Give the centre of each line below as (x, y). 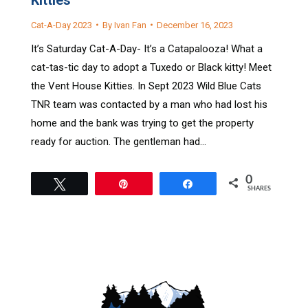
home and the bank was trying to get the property (142, 123)
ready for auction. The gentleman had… (119, 141)
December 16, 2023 (195, 25)
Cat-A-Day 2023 (62, 25)
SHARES (259, 188)
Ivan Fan (130, 25)
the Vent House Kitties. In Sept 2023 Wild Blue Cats (146, 86)
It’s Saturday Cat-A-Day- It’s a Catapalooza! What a (147, 48)
